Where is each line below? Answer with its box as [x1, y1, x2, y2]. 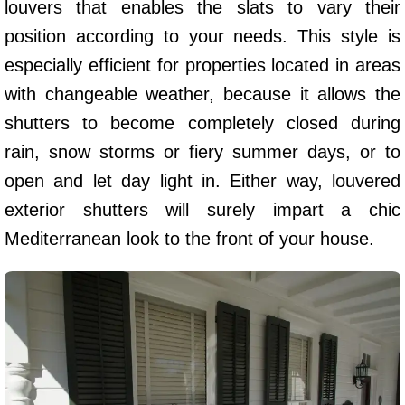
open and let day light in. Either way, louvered [5, 170, 400, 191]
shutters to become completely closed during [5, 112, 400, 133]
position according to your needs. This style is [5, 25, 400, 46]
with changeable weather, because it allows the [5, 83, 400, 104]
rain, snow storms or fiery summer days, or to [5, 141, 400, 162]
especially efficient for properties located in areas [5, 54, 400, 75]
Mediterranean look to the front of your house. [5, 228, 374, 249]
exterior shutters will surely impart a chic [5, 199, 400, 220]
